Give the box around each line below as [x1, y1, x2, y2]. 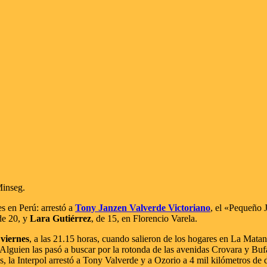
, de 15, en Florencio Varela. [91, 213, 197, 223]
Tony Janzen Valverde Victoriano [75, 202, 210, 213]
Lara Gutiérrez [30, 213, 91, 223]
